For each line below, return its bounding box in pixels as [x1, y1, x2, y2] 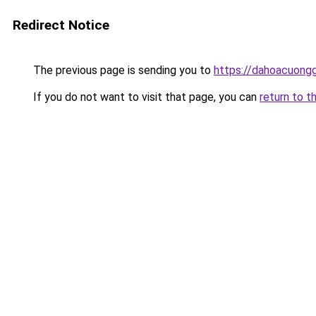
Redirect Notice [13, 17, 109, 33]
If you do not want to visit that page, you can [30, 90, 260, 104]
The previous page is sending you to [30, 63, 214, 77]
